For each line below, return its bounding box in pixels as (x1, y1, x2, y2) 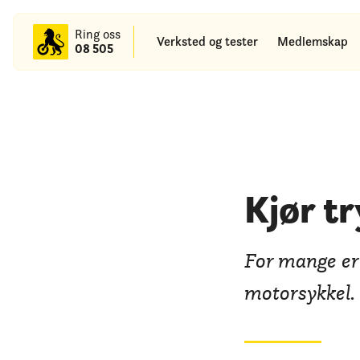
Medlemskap (277, 33, 348, 50)
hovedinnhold (13, 21, 96, 39)
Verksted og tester (157, 33, 258, 50)
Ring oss (75, 26, 121, 43)
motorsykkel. (244, 280, 355, 305)
